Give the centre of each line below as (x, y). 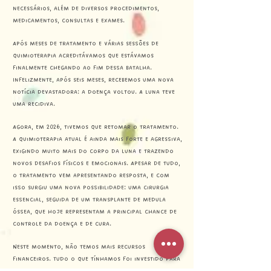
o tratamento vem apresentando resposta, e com (91, 175)
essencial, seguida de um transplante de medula (89, 200)
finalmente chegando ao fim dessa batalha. (82, 68)
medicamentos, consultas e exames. (69, 21)
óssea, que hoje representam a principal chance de (95, 212)
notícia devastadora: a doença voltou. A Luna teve (94, 92)
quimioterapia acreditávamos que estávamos (83, 56)
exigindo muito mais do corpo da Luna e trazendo (93, 151)
